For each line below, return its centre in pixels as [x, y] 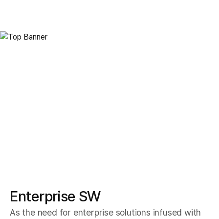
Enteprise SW [59, 102]
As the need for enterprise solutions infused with [106, 212]
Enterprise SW [55, 196]
